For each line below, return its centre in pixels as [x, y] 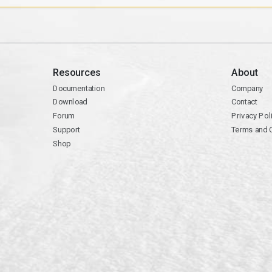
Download [70, 102]
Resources [76, 73]
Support [66, 130]
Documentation [78, 88]
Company [247, 88]
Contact [244, 102]
